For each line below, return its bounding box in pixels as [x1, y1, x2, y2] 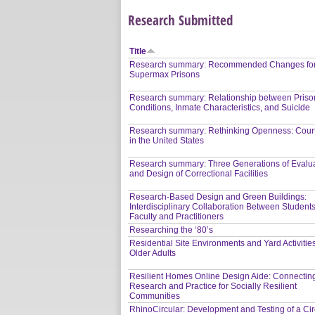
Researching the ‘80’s [129, 224, 214, 235]
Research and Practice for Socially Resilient [129, 281, 297, 291]
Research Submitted [128, 10, 233, 30]
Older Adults [129, 247, 176, 258]
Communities [129, 290, 181, 301]
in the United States [129, 135, 205, 146]
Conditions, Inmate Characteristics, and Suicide [129, 102, 311, 112]
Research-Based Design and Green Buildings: [129, 191, 307, 202]
